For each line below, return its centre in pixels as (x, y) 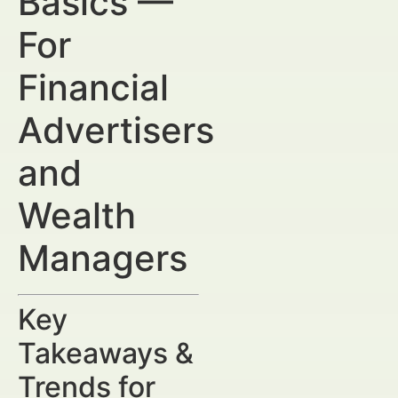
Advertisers (116, 130)
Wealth (77, 215)
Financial (93, 88)
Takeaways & (106, 353)
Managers (103, 258)
